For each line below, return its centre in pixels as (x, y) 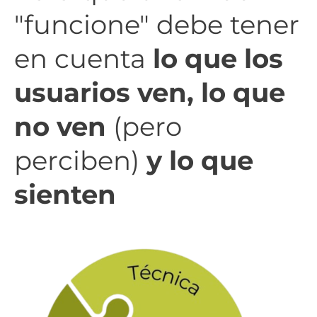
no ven (60, 127)
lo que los (218, 59)
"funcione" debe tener (157, 25)
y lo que (200, 161)
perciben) (80, 161)
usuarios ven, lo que (150, 93)
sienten (65, 195)
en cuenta (83, 59)
